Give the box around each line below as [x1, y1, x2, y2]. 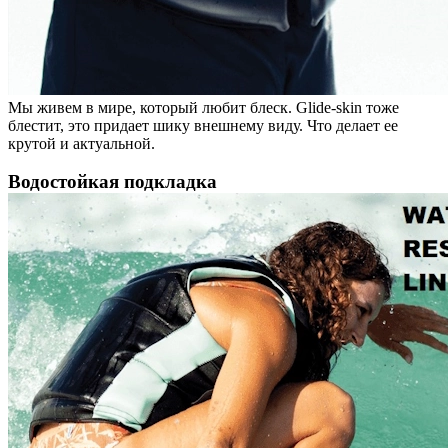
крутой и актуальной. [8, 134, 155, 152]
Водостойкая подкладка [8, 170, 217, 192]
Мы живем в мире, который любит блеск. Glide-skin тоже [8, 98, 399, 116]
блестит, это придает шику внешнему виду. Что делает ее [8, 116, 398, 134]
